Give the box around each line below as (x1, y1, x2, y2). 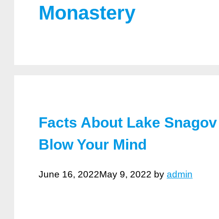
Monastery (39, 1, 135, 23)
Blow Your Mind (39, 136, 147, 153)
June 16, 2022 (39, 169, 99, 180)
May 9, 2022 (99, 169, 152, 180)
